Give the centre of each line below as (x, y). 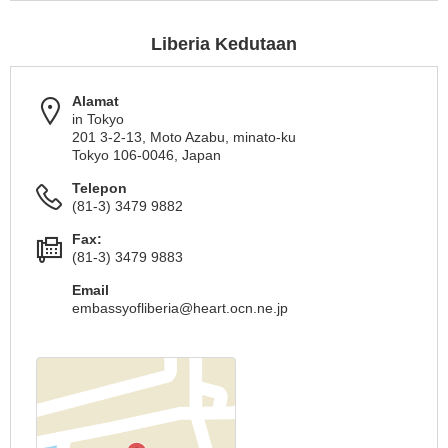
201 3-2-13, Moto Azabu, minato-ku (184, 137)
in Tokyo (98, 119)
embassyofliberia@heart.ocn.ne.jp (180, 308)
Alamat (95, 101)
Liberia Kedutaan (224, 44)
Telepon (99, 188)
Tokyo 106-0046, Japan (146, 155)
